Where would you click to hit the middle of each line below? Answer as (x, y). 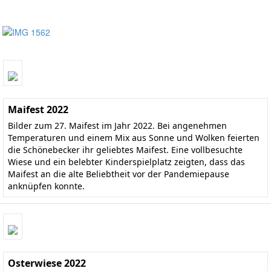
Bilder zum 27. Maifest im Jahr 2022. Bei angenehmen (117, 125)
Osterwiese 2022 (47, 263)
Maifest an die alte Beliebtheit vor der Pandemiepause (119, 174)
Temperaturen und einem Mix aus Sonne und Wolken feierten (134, 137)
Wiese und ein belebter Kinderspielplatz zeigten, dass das (126, 162)
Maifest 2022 (38, 109)
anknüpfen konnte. (46, 186)
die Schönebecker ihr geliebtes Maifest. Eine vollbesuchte (125, 149)
